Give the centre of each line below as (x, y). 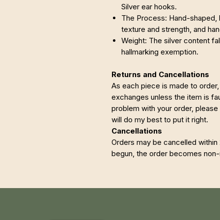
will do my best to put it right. (160, 120)
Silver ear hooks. (149, 7)
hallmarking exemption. (160, 52)
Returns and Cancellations (160, 74)
